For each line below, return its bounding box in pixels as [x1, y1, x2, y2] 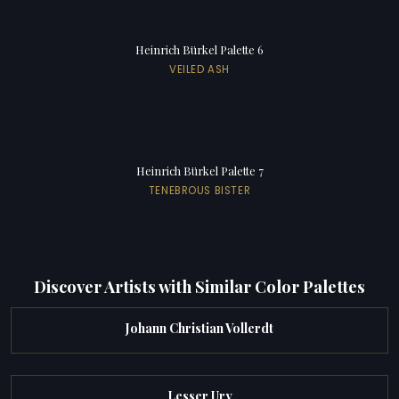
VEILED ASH [169, 62, 230, 77]
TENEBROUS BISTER [148, 183, 251, 199]
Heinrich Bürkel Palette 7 [135, 163, 264, 179]
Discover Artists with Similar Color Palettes [34, 274, 365, 297]
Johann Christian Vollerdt [126, 320, 273, 338]
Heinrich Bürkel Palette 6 [135, 42, 264, 58]
